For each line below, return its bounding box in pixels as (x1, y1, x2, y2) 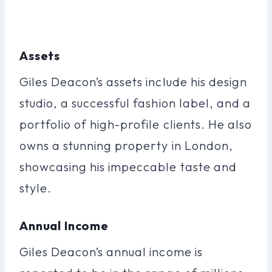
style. (19, 180, 52, 195)
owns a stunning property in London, (19, 137, 233, 153)
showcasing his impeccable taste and (19, 158, 237, 174)
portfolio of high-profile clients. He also (19, 116, 252, 132)
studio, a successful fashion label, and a (19, 95, 251, 110)
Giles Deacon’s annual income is (19, 243, 203, 259)
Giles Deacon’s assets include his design (19, 73, 247, 89)
